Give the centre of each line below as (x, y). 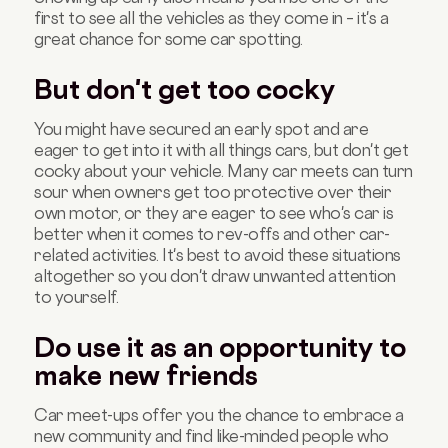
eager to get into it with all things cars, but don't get (221, 149)
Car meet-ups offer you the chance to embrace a (219, 414)
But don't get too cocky (185, 88)
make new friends (146, 374)
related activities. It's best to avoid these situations (217, 254)
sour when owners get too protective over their (213, 191)
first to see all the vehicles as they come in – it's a (211, 17)
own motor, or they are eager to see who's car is (214, 212)
